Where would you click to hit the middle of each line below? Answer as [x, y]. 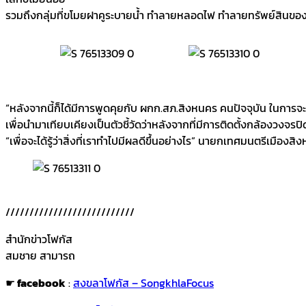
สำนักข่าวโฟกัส [39, 239]
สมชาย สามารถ [40, 255]
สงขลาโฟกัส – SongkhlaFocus [143, 282]
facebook [40, 282]
